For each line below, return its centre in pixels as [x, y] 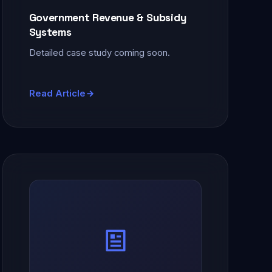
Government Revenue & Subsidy [107, 18]
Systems [50, 32]
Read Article [57, 93]
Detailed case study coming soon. [99, 53]
